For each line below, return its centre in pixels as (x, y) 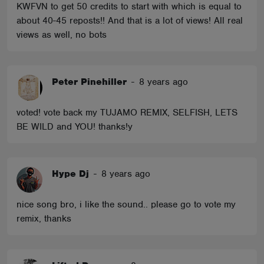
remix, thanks (44, 219)
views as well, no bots (62, 35)
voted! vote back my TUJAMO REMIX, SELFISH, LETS (127, 113)
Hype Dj (70, 174)
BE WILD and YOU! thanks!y (75, 127)
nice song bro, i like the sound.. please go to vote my (126, 204)
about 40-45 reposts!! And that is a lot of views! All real (130, 21)
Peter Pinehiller (89, 82)
